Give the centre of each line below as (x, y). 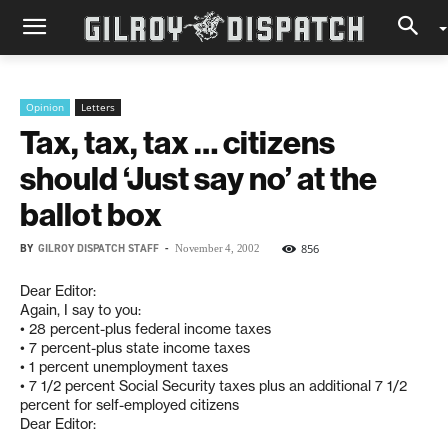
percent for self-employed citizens (129, 405)
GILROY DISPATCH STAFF (98, 248)
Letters (98, 107)
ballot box (91, 214)
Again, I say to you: (80, 310)
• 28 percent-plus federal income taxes (145, 329)
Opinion (45, 107)
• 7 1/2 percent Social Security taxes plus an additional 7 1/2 (213, 386)
